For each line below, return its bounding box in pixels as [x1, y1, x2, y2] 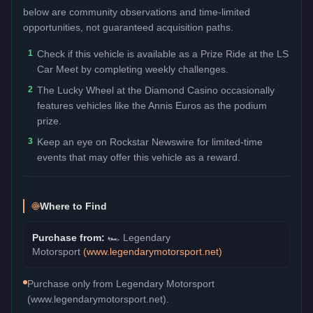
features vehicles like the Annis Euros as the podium [37, 99, 267, 111]
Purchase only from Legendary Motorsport [27, 277, 214, 289]
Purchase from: [32, 231, 108, 243]
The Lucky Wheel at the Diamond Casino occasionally [37, 84, 275, 96]
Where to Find [40, 200, 107, 212]
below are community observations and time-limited [23, 6, 250, 17]
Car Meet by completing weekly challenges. [37, 63, 228, 75]
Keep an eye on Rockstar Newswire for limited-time [37, 136, 263, 147]
